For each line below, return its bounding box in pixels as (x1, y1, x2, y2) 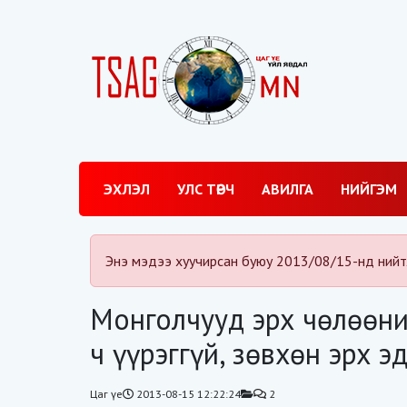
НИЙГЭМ (341, 180, 397, 198)
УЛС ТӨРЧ (177, 180, 234, 198)
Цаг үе (90, 386, 123, 401)
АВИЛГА (262, 180, 313, 198)
